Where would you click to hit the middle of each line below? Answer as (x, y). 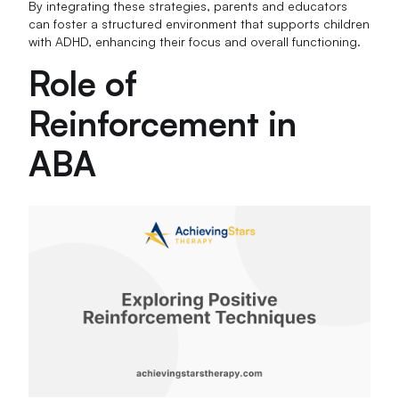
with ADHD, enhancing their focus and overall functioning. (195, 41)
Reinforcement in (163, 122)
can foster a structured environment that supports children (199, 23)
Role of (83, 82)
